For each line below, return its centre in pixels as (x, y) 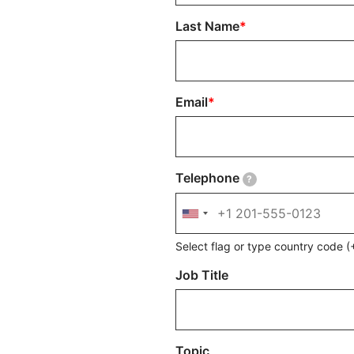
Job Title (202, 275)
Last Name (207, 26)
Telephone (207, 178)
